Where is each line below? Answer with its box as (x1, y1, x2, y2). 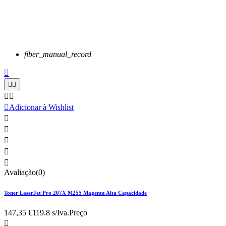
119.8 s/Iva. (32, 208, 69, 217)
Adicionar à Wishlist (9, 103, 74, 112)
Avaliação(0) (4, 168, 45, 177)
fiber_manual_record (24, 50, 91, 59)
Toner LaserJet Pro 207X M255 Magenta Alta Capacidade (4, 190, 147, 196)
